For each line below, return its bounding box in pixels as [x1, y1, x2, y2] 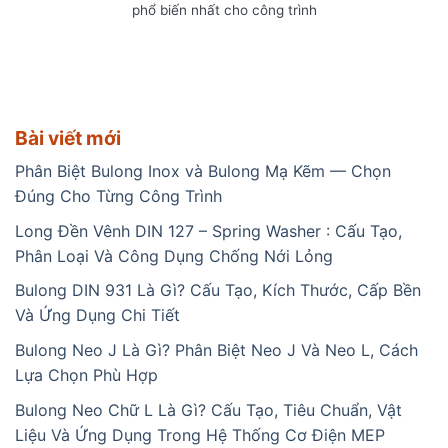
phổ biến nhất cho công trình [131, 2, 317, 19]
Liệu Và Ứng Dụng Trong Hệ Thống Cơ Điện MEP [15, 424, 385, 445]
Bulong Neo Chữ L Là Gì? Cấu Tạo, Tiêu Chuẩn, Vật [15, 399, 402, 420]
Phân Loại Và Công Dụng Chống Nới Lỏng [15, 245, 333, 266]
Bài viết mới [15, 125, 121, 150]
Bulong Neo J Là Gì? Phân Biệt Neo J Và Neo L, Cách [15, 340, 418, 361]
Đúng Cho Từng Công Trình [15, 186, 222, 207]
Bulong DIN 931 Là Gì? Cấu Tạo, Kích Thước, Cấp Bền [15, 280, 421, 301]
